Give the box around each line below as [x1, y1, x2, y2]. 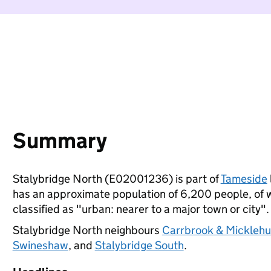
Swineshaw [12, 238, 68, 252]
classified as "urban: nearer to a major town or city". [12, 202, 269, 216]
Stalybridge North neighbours [12, 223, 162, 237]
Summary [12, 127, 107, 154]
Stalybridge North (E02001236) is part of [12, 172, 221, 186]
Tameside [220, 172, 267, 186]
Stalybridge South [94, 238, 184, 252]
